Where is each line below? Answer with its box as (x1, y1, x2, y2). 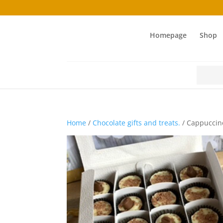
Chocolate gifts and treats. (93, 118, 181, 127)
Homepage (149, 30, 187, 40)
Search (195, 66, 219, 75)
